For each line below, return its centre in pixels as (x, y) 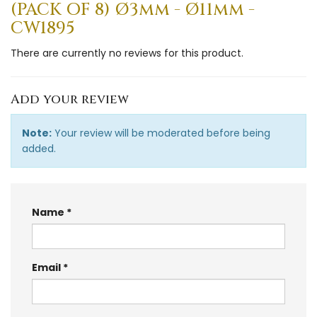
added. (39, 148)
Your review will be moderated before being (161, 133)
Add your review (70, 99)
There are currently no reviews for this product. (127, 53)
